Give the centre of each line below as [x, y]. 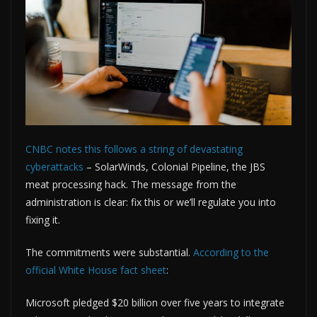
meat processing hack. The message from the [131, 184]
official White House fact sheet [96, 270]
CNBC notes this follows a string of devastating [134, 149]
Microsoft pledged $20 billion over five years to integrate [155, 302]
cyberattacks [54, 166]
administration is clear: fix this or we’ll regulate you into [151, 202]
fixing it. [43, 219]
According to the [231, 252]
